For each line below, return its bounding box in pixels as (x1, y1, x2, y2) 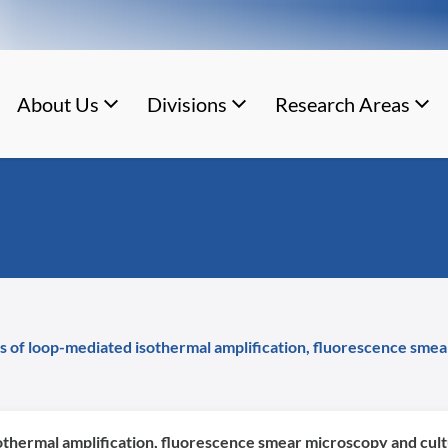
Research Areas (274, 92, 410, 116)
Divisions (146, 92, 227, 116)
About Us (16, 92, 99, 116)
